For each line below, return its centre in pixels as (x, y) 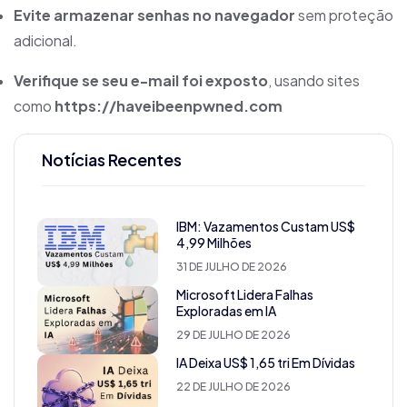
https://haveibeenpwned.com (169, 106)
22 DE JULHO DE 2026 (233, 387)
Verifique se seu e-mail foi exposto (141, 81)
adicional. (45, 41)
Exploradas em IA (226, 311)
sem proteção (344, 15)
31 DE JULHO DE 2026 (231, 267)
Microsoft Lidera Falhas (244, 295)
